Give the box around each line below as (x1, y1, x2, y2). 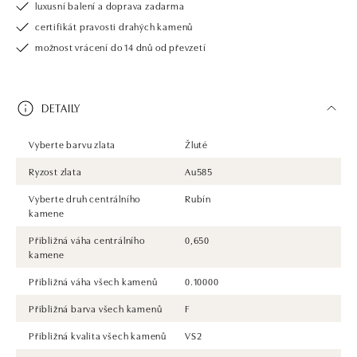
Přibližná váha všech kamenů (29, 273, 158, 288)
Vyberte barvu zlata (29, 136, 116, 151)
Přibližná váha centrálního (29, 232, 145, 246)
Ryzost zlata (29, 163, 82, 178)
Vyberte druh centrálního (29, 190, 141, 205)
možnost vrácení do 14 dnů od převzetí (35, 39, 206, 53)
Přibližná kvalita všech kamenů (29, 328, 167, 342)
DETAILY (41, 100, 80, 116)
